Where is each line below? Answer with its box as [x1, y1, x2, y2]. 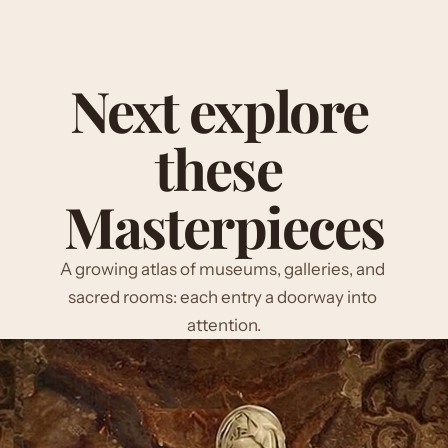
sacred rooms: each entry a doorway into [68, 287, 377, 307]
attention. [187, 315, 261, 335]
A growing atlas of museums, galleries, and [60, 259, 385, 279]
